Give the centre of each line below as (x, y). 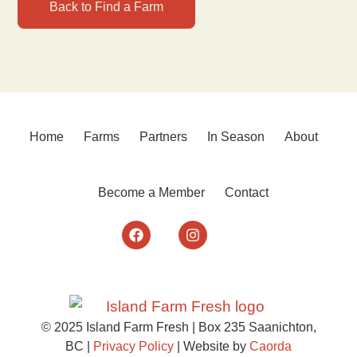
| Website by (212, 346)
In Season (235, 136)
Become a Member (152, 192)
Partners (163, 136)
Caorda (271, 346)
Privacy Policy (133, 346)
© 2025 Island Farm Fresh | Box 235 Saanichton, (178, 327)
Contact (247, 192)
